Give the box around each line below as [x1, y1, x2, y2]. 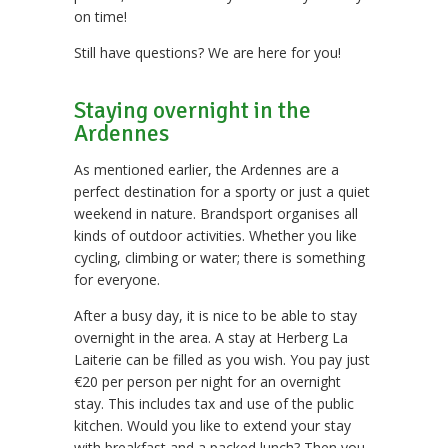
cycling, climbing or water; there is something [74, 248, 365, 268]
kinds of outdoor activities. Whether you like [74, 226, 357, 246]
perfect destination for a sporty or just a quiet [74, 182, 370, 202]
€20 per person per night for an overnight [74, 372, 341, 392]
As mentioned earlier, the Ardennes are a [74, 160, 339, 180]
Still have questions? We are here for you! [74, 43, 341, 63]
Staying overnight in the [74, 96, 311, 126]
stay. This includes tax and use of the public [74, 394, 354, 414]
